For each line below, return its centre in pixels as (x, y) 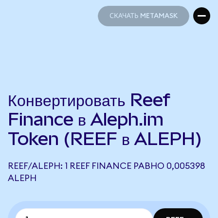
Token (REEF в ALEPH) (105, 139)
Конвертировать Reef (89, 100)
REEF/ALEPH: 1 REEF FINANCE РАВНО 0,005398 (106, 166)
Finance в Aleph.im (86, 119)
